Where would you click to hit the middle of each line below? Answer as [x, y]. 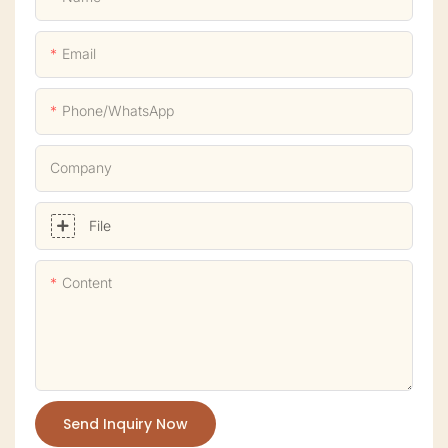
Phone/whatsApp [118, 111]
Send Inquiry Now [125, 424]
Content [87, 283]
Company [81, 168]
